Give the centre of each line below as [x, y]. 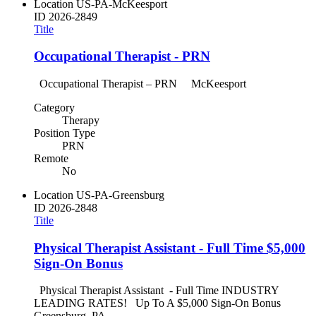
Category [54, 107]
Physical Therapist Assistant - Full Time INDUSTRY [156, 291]
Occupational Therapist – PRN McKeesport [143, 83]
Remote [51, 158]
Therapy [81, 120]
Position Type [65, 133]
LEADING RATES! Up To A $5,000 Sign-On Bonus [157, 303]
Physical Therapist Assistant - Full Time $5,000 [170, 248]
